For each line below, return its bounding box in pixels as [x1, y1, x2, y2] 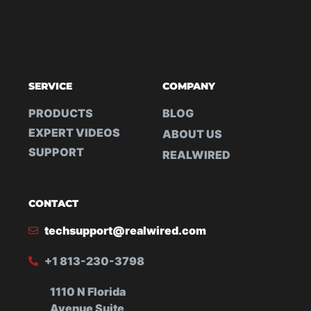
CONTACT [28, 196, 79, 210]
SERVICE [28, 79, 73, 92]
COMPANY [162, 79, 215, 92]
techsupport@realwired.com [44, 223, 206, 237]
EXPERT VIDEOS [28, 125, 121, 140]
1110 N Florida [50, 284, 126, 299]
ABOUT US [162, 126, 222, 141]
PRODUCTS [28, 106, 94, 120]
